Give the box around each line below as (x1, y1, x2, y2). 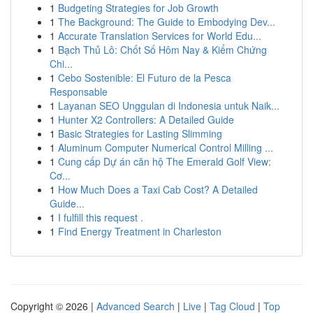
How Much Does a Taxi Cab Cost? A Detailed (58, 182, 258, 196)
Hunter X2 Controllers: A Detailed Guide (58, 112, 234, 126)
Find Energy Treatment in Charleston (58, 224, 221, 238)
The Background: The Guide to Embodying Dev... (58, 15, 275, 29)
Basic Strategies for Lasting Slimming (58, 126, 222, 140)
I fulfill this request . (58, 210, 143, 224)
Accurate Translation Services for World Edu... (58, 29, 261, 43)
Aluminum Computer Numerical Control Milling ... (58, 140, 273, 154)
